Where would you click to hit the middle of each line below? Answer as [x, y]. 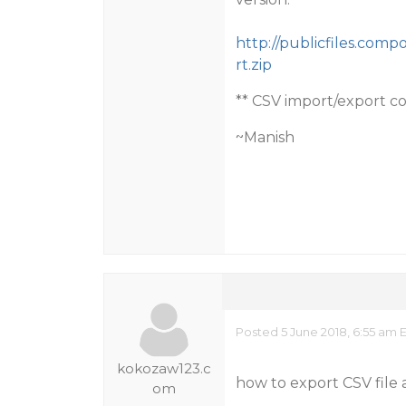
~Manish [265, 137]
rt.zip [253, 65]
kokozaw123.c [164, 368]
